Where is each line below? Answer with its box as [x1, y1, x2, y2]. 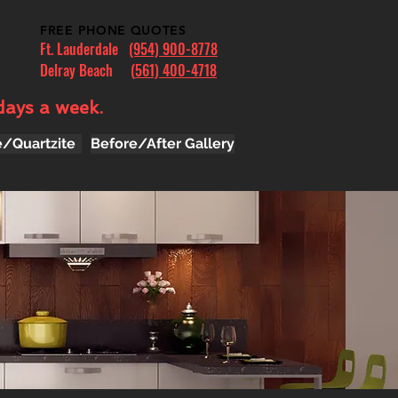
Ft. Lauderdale [40, 38, 129, 60]
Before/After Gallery [91, 135, 235, 152]
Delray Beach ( [40, 60, 135, 81]
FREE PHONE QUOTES [40, 22, 187, 38]
